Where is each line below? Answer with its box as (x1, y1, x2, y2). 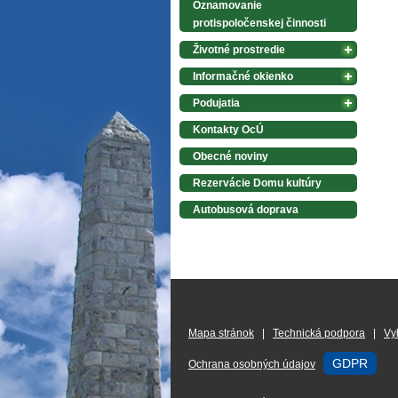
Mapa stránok (188, 327, 254, 339)
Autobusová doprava (193, 203, 298, 216)
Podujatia (193, 97, 240, 109)
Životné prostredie (193, 44, 285, 56)
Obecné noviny (193, 150, 268, 163)
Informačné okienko (193, 70, 293, 83)
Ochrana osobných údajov (188, 358, 315, 370)
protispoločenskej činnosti (193, 17, 326, 29)
